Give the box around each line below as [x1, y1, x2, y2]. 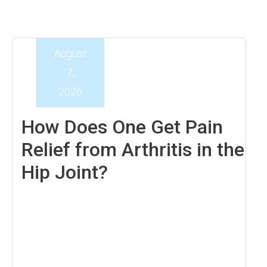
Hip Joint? [21, 161, 108, 184]
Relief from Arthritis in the [21, 138, 244, 161]
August [54, 47, 86, 60]
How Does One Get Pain [21, 116, 223, 138]
